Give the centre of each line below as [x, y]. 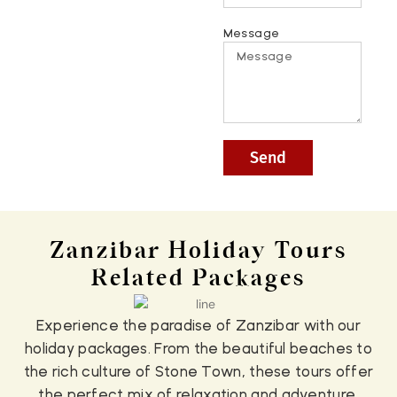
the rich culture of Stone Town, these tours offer [198, 371]
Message [252, 33]
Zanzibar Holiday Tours [198, 252]
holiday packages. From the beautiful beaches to [198, 348]
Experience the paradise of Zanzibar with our [198, 325]
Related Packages [198, 279]
